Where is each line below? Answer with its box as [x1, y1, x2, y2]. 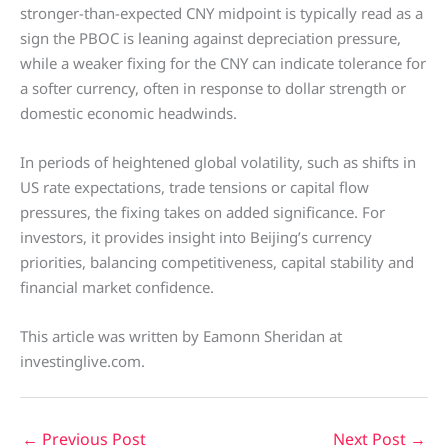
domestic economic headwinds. [20, 103, 237, 124]
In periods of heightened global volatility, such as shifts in [20, 152, 416, 173]
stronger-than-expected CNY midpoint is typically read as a [20, 3, 423, 24]
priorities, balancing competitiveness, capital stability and [20, 252, 414, 273]
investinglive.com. [20, 351, 145, 372]
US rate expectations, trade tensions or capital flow [20, 177, 369, 198]
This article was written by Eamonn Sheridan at [20, 326, 342, 347]
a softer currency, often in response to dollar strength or [20, 78, 406, 99]
